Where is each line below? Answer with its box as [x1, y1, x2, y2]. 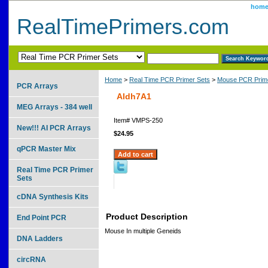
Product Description [106, 211, 188, 221]
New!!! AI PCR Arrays [17, 123, 91, 132]
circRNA [17, 255, 46, 264]
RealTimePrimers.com [17, 14, 229, 39]
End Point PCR [17, 213, 66, 222]
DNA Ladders [17, 234, 63, 243]
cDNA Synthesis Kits [17, 192, 89, 201]
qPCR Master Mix [17, 144, 76, 153]
